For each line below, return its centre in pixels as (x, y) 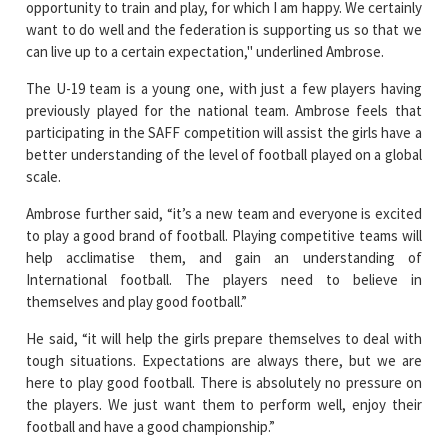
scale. (44, 176)
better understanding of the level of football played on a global (224, 154)
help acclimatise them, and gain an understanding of (224, 257)
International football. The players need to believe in (224, 279)
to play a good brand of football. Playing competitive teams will (224, 235)
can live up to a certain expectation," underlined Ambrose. (205, 51)
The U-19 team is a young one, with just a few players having (224, 88)
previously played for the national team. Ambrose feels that (224, 110)
